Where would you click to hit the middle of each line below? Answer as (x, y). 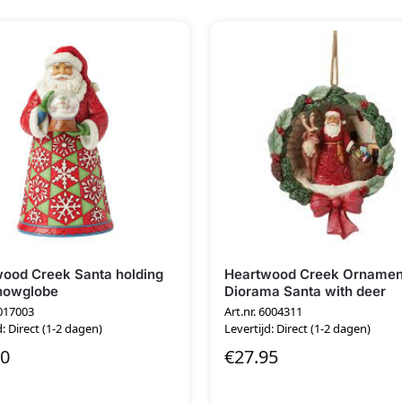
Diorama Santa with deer (306, 291)
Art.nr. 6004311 (264, 312)
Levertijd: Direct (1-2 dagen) (298, 329)
